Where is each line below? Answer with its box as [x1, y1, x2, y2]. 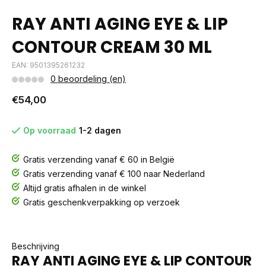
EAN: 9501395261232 [12, 61, 85, 69]
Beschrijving [12, 241, 59, 251]
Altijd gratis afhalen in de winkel [23, 183, 146, 193]
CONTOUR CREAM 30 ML [12, 36, 212, 59]
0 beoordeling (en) [50, 74, 126, 84]
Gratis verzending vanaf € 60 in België [23, 154, 175, 164]
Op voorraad [23, 125, 76, 135]
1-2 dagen [79, 125, 121, 135]
